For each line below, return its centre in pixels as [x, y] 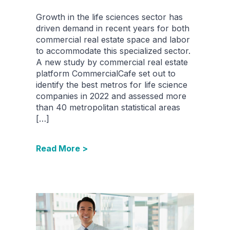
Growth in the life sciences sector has [109, 17]
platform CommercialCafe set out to [106, 74]
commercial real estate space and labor [113, 40]
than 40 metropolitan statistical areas [108, 108]
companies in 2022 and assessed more [111, 96]
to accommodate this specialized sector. [113, 51]
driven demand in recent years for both [113, 28]
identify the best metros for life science [112, 85]
